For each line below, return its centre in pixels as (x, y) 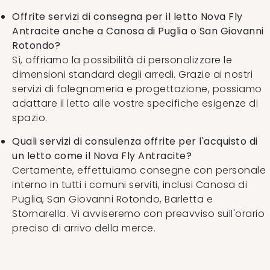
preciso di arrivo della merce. (84, 228)
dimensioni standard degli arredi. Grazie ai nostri (132, 74)
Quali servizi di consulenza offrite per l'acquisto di (135, 141)
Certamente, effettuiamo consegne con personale (139, 170)
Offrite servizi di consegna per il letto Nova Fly (127, 16)
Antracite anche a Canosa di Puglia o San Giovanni (138, 31)
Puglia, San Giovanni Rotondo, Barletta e (112, 199)
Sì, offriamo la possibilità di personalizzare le (122, 60)
